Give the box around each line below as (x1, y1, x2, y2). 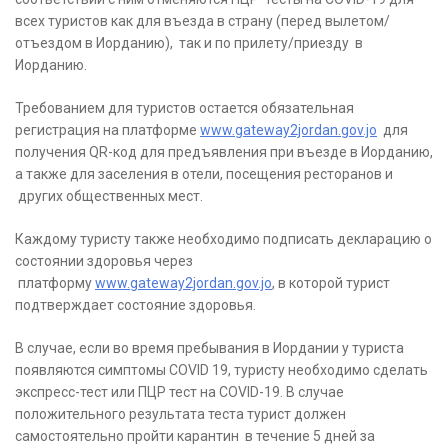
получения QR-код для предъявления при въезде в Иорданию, (15, 144, 433, 161)
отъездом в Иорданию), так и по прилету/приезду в (15, 35, 363, 52)
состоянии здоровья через (15, 253, 193, 270)
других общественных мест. (15, 188, 203, 205)
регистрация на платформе (15, 122, 200, 139)
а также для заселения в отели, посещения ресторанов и (15, 166, 393, 183)
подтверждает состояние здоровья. (15, 297, 256, 314)
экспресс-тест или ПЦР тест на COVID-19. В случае (15, 384, 344, 401)
